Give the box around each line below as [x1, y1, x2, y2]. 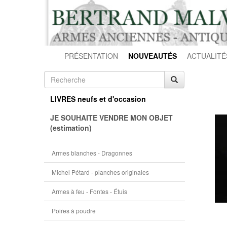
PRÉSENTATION [64, 51, 118, 61]
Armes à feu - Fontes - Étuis [52, 187, 127, 196]
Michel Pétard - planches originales [52, 168, 149, 176]
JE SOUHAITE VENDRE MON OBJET [50, 112, 173, 123]
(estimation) [50, 123, 92, 133]
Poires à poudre [52, 206, 96, 215]
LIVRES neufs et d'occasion [50, 94, 146, 104]
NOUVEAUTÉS [128, 51, 177, 61]
